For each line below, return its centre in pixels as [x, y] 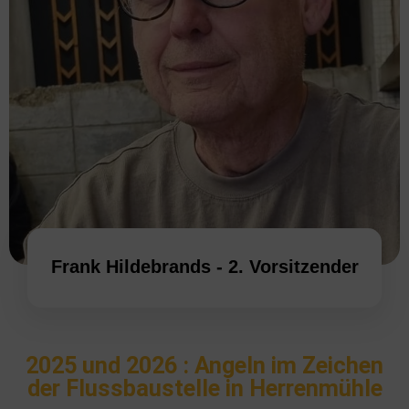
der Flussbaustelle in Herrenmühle [204, 388]
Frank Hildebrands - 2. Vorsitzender [204, 266]
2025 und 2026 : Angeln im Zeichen [204, 365]
